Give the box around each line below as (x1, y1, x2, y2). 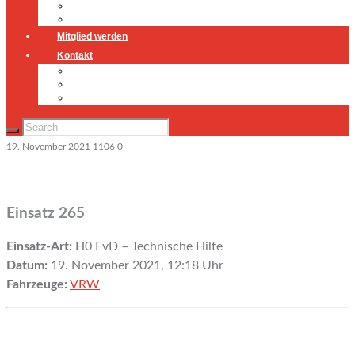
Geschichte (70, 13, 124, 25)
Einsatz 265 (6, 206, 85, 222)
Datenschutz (70, 92, 132, 103)
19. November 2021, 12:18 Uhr (48, 258, 223, 272)
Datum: (6, 258, 48, 272)
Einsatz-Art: (6, 239, 72, 253)
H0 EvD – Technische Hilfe (72, 239, 223, 253)
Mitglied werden (57, 31, 128, 42)
